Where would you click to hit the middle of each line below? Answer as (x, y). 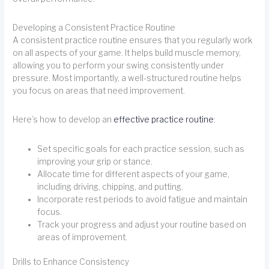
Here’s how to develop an (63, 120)
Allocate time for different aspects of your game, (134, 174)
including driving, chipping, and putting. (110, 186)
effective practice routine (164, 120)
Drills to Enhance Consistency (71, 262)
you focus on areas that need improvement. (99, 91)
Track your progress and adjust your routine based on (142, 224)
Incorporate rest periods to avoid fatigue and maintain (143, 199)
